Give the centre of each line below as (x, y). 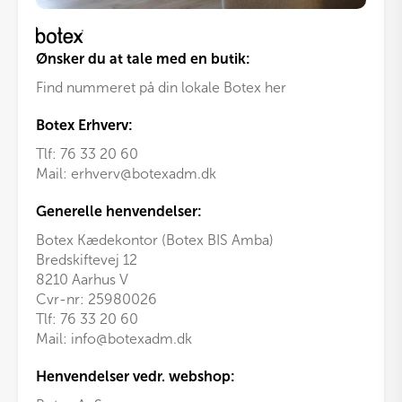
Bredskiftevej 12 (87, 259)
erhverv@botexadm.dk (144, 173)
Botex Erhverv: (84, 125)
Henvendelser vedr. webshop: (135, 376)
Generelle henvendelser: (119, 211)
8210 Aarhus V (82, 279)
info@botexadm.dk (131, 338)
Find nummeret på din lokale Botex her (161, 87)
